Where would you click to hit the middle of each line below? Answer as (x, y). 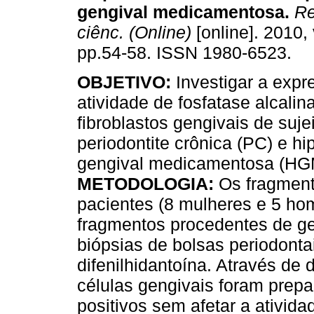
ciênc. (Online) (134, 33)
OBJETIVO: (124, 82)
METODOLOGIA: (145, 184)
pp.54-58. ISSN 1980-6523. (184, 53)
